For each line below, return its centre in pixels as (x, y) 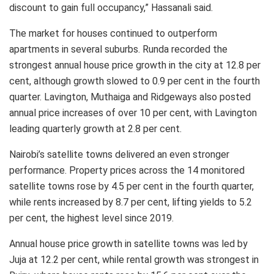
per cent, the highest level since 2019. (91, 218)
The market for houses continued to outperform (113, 33)
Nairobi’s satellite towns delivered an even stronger (119, 154)
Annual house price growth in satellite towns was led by (128, 243)
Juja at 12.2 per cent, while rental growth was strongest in (134, 259)
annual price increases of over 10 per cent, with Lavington (133, 113)
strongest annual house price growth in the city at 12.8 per (135, 65)
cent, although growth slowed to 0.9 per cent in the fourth (135, 81)
